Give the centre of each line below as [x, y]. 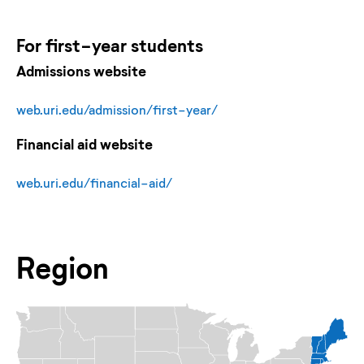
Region [63, 266]
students [165, 45]
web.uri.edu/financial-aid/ [94, 182]
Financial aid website [84, 143]
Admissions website [81, 70]
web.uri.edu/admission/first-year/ [117, 109]
